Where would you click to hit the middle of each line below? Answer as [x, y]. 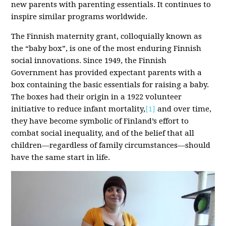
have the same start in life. [61, 157]
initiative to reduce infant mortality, [78, 109]
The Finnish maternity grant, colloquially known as [107, 36]
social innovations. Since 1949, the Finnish [89, 61]
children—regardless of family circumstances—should [111, 145]
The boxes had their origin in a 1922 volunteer [97, 97]
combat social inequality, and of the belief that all [103, 133]
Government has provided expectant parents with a [107, 73]
